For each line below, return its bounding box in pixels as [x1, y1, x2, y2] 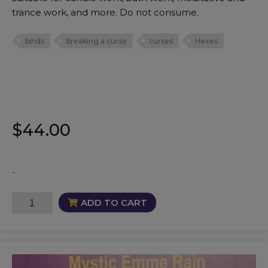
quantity [11, 224, 52, 236]
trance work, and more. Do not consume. [12, 7, 199, 19]
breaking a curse [66, 36, 127, 45]
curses [149, 36, 173, 45]
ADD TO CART [80, 196, 147, 208]
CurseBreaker [11, 194, 78, 206]
